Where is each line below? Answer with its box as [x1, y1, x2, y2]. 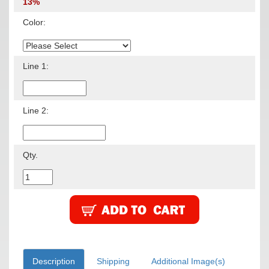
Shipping [97, 256, 130, 266]
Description [32, 256, 75, 266]
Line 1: [23, 61, 49, 71]
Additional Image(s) [151, 256, 225, 266]
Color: [23, 17, 46, 27]
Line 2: [23, 105, 49, 115]
